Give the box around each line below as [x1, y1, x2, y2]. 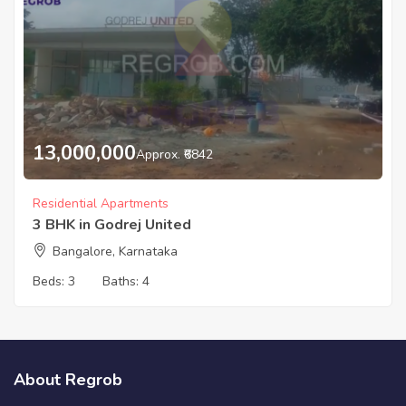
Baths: [102, 272, 142, 290]
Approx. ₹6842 [136, 145, 213, 163]
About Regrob [14, 368, 122, 391]
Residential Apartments [33, 194, 169, 212]
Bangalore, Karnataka [53, 242, 178, 260]
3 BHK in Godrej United [33, 214, 191, 235]
